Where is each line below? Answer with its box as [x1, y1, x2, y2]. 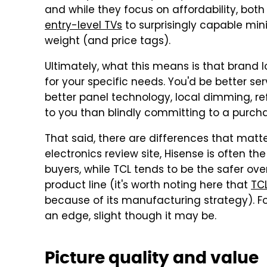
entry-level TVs [45, 18, 122, 35]
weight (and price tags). [45, 33, 170, 50]
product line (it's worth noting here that [45, 178, 251, 194]
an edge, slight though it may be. [45, 209, 216, 225]
